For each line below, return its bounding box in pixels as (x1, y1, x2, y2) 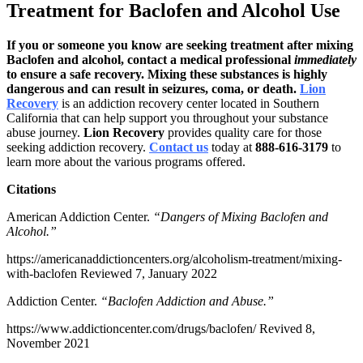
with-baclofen (6, 266, 77, 280)
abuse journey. (6, 125, 83, 139)
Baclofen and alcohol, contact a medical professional (6, 52, 294, 66)
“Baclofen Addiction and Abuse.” (100, 293, 274, 308)
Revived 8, (256, 321, 315, 335)
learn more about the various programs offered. (6, 154, 246, 169)
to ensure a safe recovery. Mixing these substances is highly (6, 66, 327, 81)
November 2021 (6, 335, 90, 350)
